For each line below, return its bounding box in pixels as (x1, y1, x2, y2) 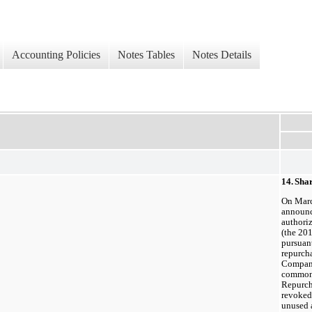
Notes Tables (118, 49, 175, 61)
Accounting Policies (12, 49, 100, 61)
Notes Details (192, 49, 251, 61)
